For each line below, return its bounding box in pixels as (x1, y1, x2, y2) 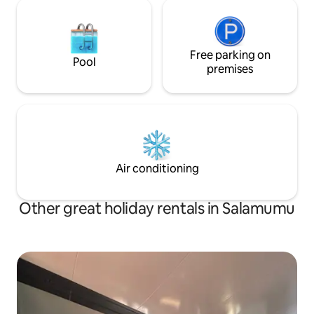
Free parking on (189, 48, 271, 63)
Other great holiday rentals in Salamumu (19, 198, 295, 219)
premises (207, 62, 253, 77)
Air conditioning (115, 161, 199, 177)
